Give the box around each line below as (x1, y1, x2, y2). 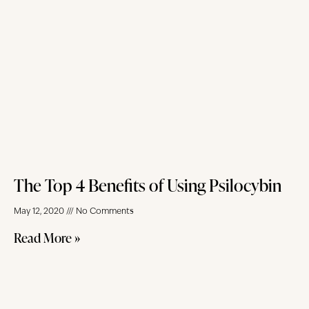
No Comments (74, 207, 134, 216)
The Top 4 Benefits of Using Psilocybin (14, 172, 281, 197)
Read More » (14, 228, 80, 247)
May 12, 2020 (14, 207, 66, 216)
